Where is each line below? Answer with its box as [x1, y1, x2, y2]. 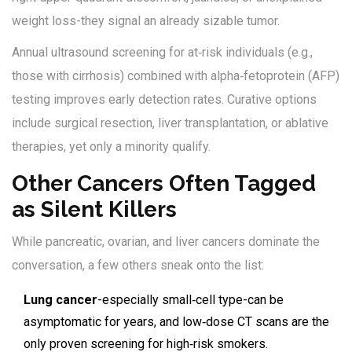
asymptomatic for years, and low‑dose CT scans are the [24, 314, 329, 330]
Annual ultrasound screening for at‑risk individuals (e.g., [12, 45, 313, 60]
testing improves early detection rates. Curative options [12, 92, 317, 108]
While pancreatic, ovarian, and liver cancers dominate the [12, 234, 320, 250]
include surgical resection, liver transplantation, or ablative [12, 115, 328, 131]
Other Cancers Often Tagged [12, 170, 316, 197]
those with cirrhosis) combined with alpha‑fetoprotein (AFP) [12, 68, 339, 84]
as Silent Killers [12, 196, 177, 223]
